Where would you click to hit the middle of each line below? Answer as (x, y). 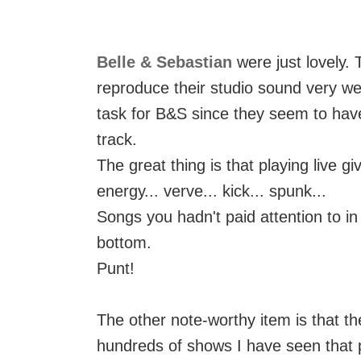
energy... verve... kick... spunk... (212, 191)
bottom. (124, 243)
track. (117, 139)
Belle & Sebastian (164, 62)
